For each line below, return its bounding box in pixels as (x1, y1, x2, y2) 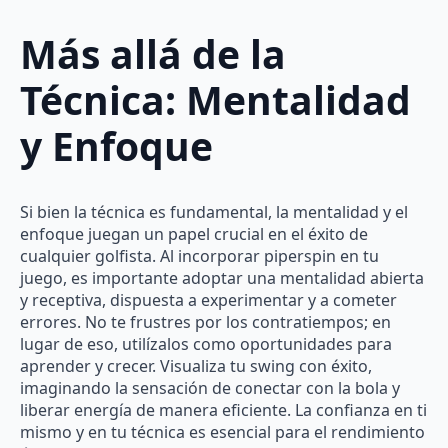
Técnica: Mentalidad (20, 72, 411, 126)
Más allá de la (20, 26, 286, 80)
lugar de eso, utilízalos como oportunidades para (20, 333, 392, 356)
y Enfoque (20, 118, 213, 172)
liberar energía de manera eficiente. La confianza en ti (20, 399, 427, 422)
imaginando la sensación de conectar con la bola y (20, 377, 400, 400)
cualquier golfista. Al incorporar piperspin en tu (20, 245, 379, 268)
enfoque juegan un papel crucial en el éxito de (20, 223, 368, 246)
